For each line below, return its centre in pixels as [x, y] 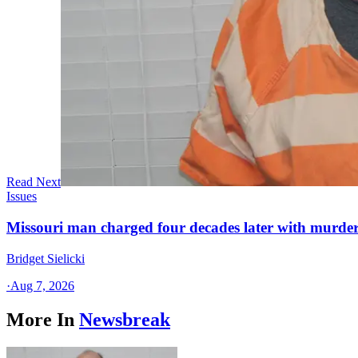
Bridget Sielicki [46, 258]
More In [40, 319]
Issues [22, 197]
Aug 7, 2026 [42, 285]
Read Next [34, 182]
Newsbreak [125, 319]
